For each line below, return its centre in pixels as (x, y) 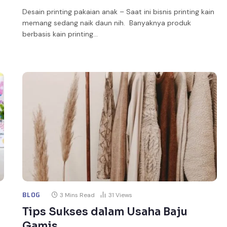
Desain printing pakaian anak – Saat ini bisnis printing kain (119, 11)
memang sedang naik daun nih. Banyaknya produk (107, 23)
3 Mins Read (78, 195)
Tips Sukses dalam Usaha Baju (105, 212)
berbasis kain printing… (60, 34)
